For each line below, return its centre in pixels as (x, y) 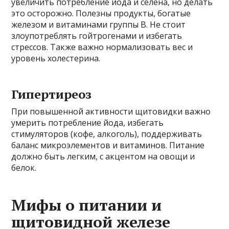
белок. (24, 167)
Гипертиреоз (52, 94)
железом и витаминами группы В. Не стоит (99, 24)
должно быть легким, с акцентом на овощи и (103, 156)
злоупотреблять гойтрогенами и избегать (97, 36)
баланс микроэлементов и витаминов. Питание (108, 145)
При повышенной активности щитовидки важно (111, 111)
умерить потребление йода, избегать (88, 122)
